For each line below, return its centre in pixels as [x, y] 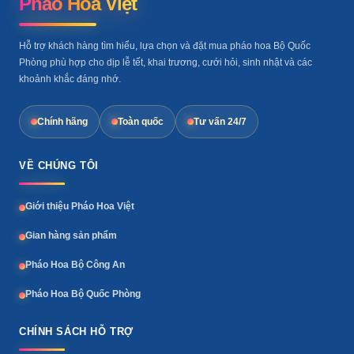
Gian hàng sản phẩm [71, 236]
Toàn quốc [141, 122]
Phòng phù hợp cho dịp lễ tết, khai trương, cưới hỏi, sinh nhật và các [166, 63]
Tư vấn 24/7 [220, 122]
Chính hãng [62, 122]
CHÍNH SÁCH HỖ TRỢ [76, 332]
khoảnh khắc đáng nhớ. [70, 79]
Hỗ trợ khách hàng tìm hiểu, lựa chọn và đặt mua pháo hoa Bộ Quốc [165, 46]
